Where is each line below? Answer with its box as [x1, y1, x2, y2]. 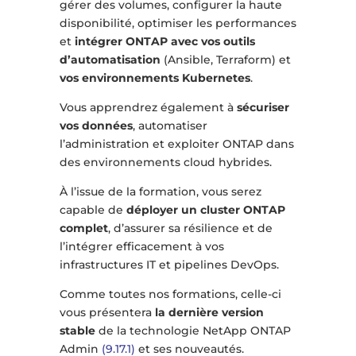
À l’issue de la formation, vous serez [59, 184, 261, 199]
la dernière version [154, 305, 264, 320]
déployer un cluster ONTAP [126, 203, 285, 218]
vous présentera [59, 305, 155, 320]
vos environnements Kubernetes [59, 71, 250, 86]
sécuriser [236, 100, 289, 115]
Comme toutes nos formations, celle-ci [59, 287, 281, 302]
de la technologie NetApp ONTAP [95, 323, 291, 339]
